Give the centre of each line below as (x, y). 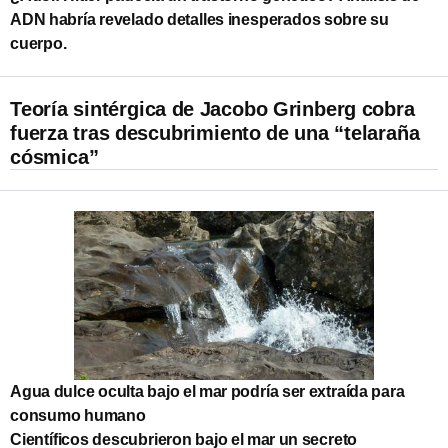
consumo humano (78, 415)
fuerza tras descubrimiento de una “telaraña (215, 132)
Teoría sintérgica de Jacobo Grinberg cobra (212, 108)
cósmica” (54, 156)
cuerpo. (38, 43)
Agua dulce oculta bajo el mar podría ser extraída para (207, 391)
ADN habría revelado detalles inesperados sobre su (199, 19)
